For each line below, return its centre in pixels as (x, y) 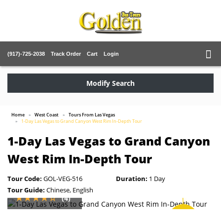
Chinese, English (69, 190)
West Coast (47, 115)
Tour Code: (25, 179)
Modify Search (110, 83)
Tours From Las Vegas (92, 115)
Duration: (131, 179)
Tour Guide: (26, 190)
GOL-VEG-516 (62, 179)
